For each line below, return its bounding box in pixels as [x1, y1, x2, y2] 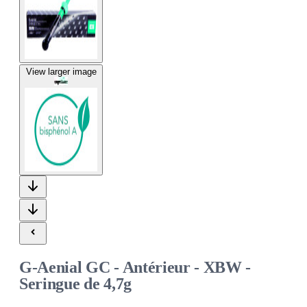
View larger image [25, 66, 97, 77]
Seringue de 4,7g [19, 274, 132, 293]
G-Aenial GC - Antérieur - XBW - [19, 258, 251, 276]
